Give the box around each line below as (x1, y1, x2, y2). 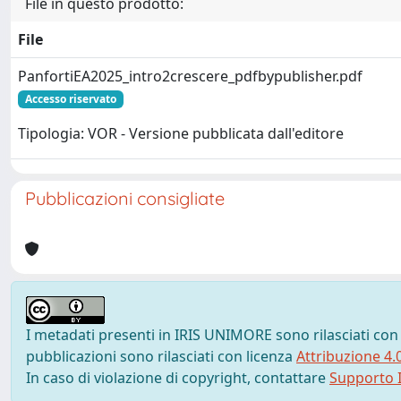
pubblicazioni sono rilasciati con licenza (26, 346, 296, 366)
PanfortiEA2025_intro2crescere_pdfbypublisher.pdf (18, 66, 363, 86)
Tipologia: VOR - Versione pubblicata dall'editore (18, 124, 344, 144)
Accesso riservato (24, 91, 116, 107)
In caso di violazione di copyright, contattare (26, 368, 329, 388)
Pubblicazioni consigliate (25, 187, 225, 209)
